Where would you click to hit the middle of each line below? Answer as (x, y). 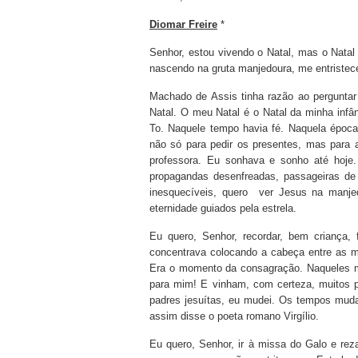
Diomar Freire (183, 24)
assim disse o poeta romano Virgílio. (234, 316)
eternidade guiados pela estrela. (223, 208)
